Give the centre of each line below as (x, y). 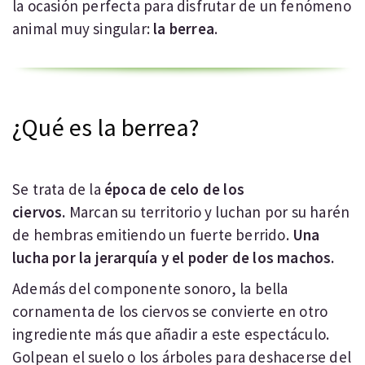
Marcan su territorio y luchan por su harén (208, 212)
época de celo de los (174, 189)
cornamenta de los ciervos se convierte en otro (170, 311)
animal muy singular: (83, 29)
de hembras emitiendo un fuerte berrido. (153, 235)
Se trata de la (58, 189)
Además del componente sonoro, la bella (150, 288)
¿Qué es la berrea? (106, 127)
